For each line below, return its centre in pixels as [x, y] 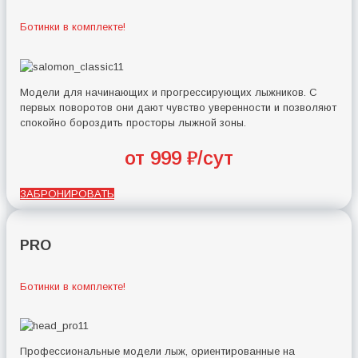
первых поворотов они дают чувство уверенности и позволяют [179, 107]
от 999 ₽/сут [179, 157]
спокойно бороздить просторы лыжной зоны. [133, 122]
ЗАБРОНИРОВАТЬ [68, 193]
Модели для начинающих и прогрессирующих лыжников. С [169, 92]
